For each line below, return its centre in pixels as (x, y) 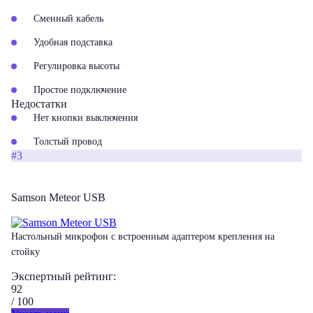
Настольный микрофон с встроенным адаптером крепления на (143, 236)
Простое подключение (80, 90)
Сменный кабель (68, 19)
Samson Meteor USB (58, 197)
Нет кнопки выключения (86, 118)
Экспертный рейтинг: (64, 276)
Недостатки (39, 104)
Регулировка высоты (77, 66)
